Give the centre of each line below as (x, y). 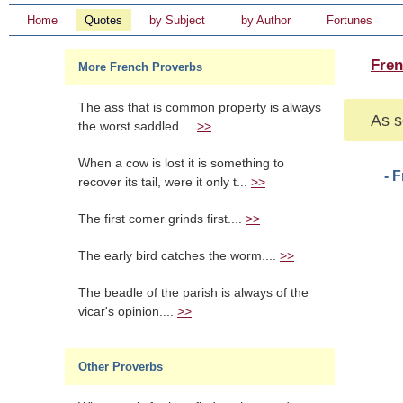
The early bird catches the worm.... (179, 256)
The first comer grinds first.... (162, 219)
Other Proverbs (121, 367)
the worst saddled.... (138, 126)
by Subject (177, 20)
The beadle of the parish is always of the (193, 293)
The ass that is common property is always (200, 107)
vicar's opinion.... (128, 312)
